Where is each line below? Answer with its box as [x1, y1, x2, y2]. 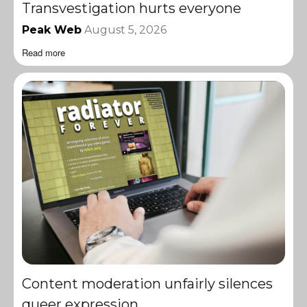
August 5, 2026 [84, 23, 167, 36]
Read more [22, 45, 65, 59]
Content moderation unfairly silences [22, 275, 273, 293]
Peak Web [22, 23, 82, 36]
